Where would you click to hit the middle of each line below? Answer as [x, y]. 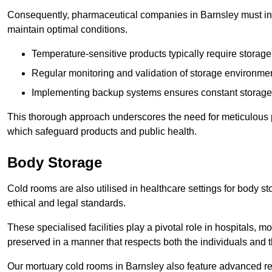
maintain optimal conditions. [67, 30]
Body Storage [55, 163]
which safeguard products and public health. [102, 132]
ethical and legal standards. [66, 203]
